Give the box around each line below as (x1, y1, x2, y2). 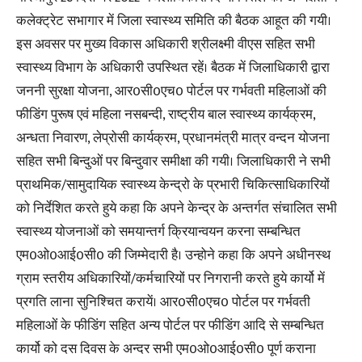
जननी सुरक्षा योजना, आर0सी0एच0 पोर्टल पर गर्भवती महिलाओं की (16, 79, 326, 103)
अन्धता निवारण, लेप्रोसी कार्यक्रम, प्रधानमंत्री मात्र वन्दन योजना (16, 126, 330, 149)
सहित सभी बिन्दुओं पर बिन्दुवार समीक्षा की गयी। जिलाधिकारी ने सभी (16, 149, 330, 173)
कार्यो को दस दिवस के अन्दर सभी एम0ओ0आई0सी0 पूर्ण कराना (16, 337, 316, 360)
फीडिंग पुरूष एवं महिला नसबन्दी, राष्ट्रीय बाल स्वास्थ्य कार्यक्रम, (16, 103, 315, 126)
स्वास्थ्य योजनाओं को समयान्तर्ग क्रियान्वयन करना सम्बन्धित (16, 220, 301, 243)
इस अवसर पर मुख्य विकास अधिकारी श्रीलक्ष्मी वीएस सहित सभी (16, 32, 315, 56)
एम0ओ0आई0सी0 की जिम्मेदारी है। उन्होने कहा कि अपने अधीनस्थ (16, 243, 330, 267)
